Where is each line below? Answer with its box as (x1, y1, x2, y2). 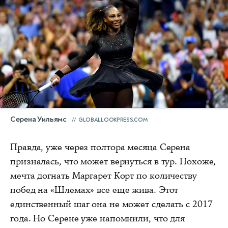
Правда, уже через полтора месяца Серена (10, 141, 191, 154)
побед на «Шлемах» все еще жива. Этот (10, 184, 179, 196)
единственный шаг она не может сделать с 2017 (10, 198, 213, 211)
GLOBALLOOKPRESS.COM (78, 117, 148, 124)
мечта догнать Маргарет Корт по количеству (10, 169, 197, 182)
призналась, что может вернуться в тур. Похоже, (10, 155, 216, 168)
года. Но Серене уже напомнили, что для (10, 212, 185, 225)
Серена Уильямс (10, 115, 67, 125)
